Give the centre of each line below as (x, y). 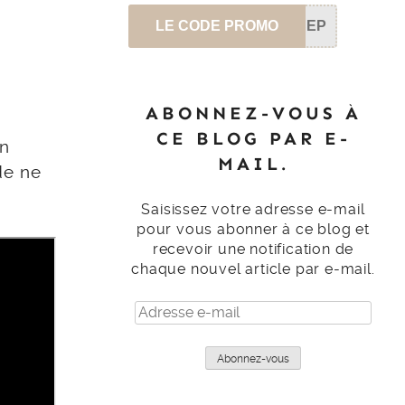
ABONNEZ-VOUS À (253, 113)
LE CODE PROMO (217, 25)
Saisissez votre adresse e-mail (253, 209)
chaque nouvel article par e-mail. (253, 268)
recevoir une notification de (253, 249)
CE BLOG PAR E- (253, 138)
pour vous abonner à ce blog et (253, 229)
